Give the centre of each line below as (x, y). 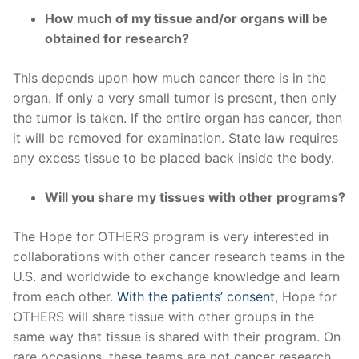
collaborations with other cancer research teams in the (179, 256)
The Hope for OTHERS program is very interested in (171, 236)
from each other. (65, 296)
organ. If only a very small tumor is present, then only (175, 97)
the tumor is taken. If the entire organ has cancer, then (177, 117)
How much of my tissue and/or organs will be (186, 18)
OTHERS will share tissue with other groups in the (163, 316)
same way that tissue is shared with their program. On (177, 336)
